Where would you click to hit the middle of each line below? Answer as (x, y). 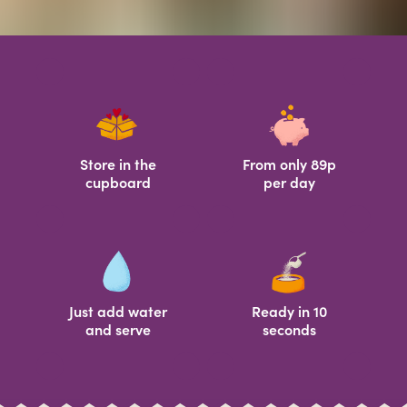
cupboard (118, 183)
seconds (289, 330)
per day (289, 183)
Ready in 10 (289, 312)
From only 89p (289, 164)
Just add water (118, 312)
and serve (118, 330)
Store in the (118, 164)
